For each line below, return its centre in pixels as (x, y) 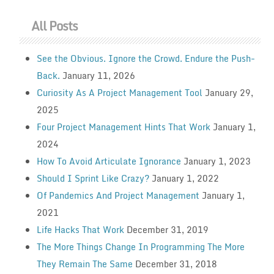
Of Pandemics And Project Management (118, 195)
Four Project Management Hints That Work (123, 127)
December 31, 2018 (176, 264)
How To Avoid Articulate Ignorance (109, 161)
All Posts (55, 26)
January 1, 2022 (185, 178)
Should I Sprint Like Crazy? (93, 178)
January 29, (229, 92)
